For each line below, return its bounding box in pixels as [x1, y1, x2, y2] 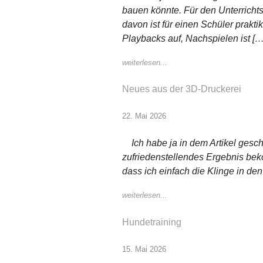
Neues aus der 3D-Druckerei [122, 83, 241, 94]
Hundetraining [122, 217, 181, 227]
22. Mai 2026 [122, 112, 166, 121]
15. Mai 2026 [122, 244, 166, 254]
